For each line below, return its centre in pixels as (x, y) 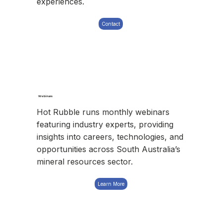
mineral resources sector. (85, 161)
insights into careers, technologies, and (110, 137)
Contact (111, 24)
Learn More (111, 184)
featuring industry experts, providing (105, 124)
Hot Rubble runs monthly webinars (103, 112)
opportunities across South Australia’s (109, 149)
